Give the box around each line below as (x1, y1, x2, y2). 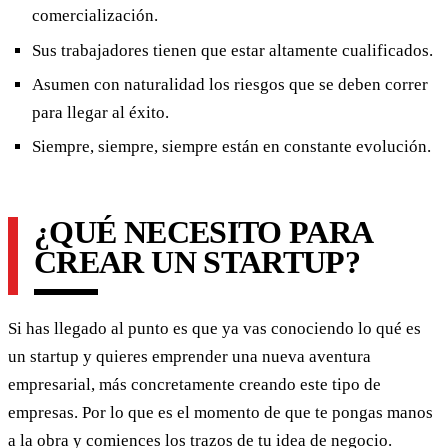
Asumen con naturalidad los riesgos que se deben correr (32, 75, 428, 94)
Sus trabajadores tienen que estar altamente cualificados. (32, 40, 433, 60)
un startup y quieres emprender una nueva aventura (8, 347, 371, 367)
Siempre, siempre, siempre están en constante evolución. (32, 137, 431, 157)
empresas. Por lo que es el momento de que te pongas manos (8, 403, 433, 423)
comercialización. (32, 6, 158, 26)
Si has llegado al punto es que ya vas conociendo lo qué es (8, 319, 421, 339)
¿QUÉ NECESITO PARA (34, 214, 372, 251)
